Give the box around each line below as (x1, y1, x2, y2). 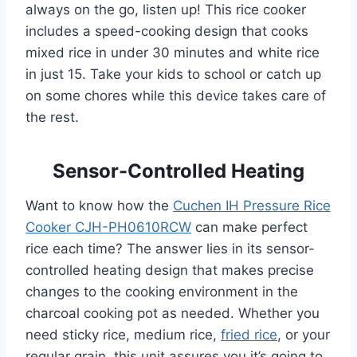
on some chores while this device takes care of (25, 88, 326, 104)
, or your (277, 327, 330, 343)
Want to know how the (25, 198, 173, 214)
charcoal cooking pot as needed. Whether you (25, 305, 320, 322)
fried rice (221, 327, 277, 343)
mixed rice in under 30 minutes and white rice (25, 45, 320, 61)
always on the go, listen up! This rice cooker (25, 2, 306, 18)
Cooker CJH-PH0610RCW (25, 219, 191, 236)
